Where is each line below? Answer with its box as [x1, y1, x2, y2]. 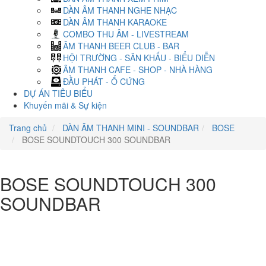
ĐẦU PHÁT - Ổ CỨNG [63, 75, 145, 87]
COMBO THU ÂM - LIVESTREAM [63, 28, 189, 40]
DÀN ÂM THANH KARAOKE [63, 16, 167, 28]
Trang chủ [9, 122, 47, 134]
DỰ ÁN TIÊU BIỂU [24, 87, 93, 99]
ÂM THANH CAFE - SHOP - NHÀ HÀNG [63, 64, 213, 75]
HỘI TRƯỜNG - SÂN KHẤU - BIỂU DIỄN [63, 52, 215, 64]
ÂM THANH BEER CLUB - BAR [63, 40, 179, 52]
